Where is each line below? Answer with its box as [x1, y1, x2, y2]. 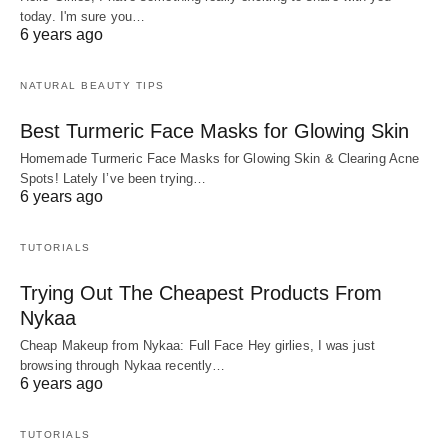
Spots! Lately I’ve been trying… [20, 170, 207, 186]
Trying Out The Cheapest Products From [20, 281, 382, 304]
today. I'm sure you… [20, 8, 145, 24]
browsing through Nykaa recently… [20, 357, 226, 373]
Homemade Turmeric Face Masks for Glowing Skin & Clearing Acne [20, 150, 420, 166]
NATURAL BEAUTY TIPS [20, 79, 165, 91]
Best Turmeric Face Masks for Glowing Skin [20, 119, 409, 142]
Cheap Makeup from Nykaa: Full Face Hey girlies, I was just [20, 337, 375, 353]
